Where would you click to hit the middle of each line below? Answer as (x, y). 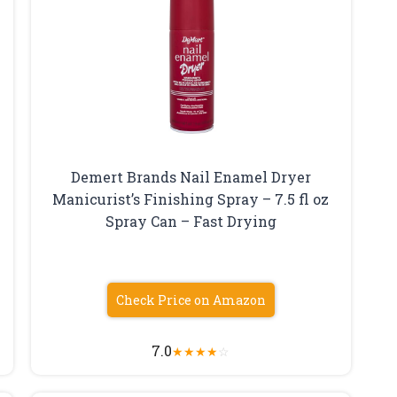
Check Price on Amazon (191, 300)
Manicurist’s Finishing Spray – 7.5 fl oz (191, 198)
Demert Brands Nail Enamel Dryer (191, 176)
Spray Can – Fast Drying (191, 221)
